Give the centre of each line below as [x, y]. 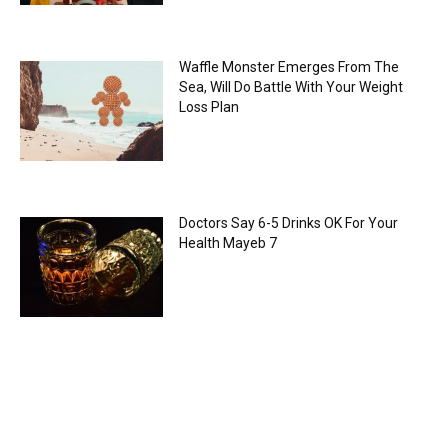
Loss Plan [208, 106]
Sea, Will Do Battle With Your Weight [290, 86]
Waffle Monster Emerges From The [288, 66]
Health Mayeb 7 [227, 242]
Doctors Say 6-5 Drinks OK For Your [288, 222]
